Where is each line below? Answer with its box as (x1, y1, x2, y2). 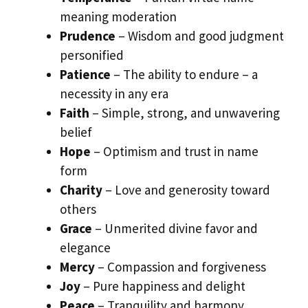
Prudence (60, 27, 115, 45)
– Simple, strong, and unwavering (89, 104, 280, 122)
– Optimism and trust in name (91, 143, 258, 160)
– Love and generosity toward (102, 181, 270, 199)
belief (60, 124, 92, 141)
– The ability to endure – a (111, 66, 258, 83)
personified (60, 47, 124, 64)
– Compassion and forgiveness (95, 258, 266, 276)
